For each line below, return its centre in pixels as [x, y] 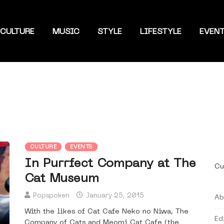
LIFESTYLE [160, 32]
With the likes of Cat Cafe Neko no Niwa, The [106, 212]
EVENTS [81, 147]
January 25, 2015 [114, 196]
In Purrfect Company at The [110, 164]
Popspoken [51, 196]
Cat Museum [62, 179]
